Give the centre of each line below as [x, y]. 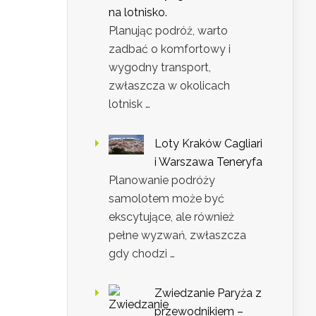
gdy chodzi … [142, 254]
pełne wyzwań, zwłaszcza [177, 236]
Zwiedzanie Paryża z [208, 293]
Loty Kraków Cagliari [208, 144]
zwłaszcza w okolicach [169, 86]
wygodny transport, [160, 68]
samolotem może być [166, 199]
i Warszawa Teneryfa [208, 162]
